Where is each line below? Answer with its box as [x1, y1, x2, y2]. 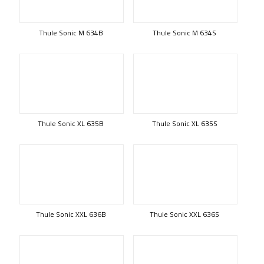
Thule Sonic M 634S [153, 27, 216, 38]
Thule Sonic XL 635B [38, 118, 104, 129]
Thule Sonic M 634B [38, 27, 103, 38]
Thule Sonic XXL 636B [35, 209, 106, 220]
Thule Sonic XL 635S [151, 118, 217, 129]
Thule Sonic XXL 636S [150, 209, 219, 220]
